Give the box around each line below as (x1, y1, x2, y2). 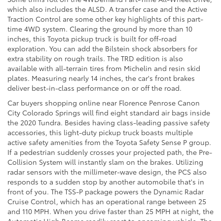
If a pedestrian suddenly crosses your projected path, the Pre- (7, 147, 212, 157)
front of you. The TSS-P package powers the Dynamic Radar (7, 186, 204, 197)
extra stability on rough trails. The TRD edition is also (7, 53, 183, 64)
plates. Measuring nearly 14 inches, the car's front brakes (7, 73, 195, 83)
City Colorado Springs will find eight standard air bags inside (7, 108, 210, 118)
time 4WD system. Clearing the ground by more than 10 (7, 24, 192, 34)
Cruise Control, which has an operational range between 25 (7, 196, 206, 207)
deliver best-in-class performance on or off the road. (7, 83, 182, 93)
